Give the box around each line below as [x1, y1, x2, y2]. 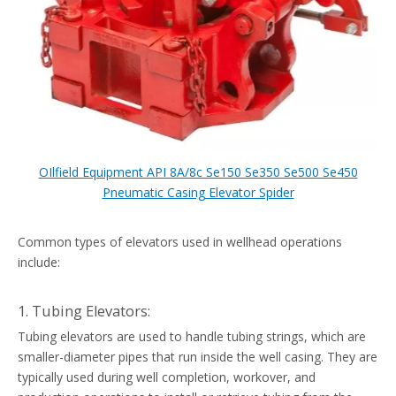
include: [18, 254, 60, 271]
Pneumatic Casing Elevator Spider [102, 184, 294, 202]
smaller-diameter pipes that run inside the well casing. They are [18, 348, 377, 366]
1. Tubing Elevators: [18, 301, 150, 322]
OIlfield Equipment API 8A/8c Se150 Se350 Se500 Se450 [38, 164, 358, 181]
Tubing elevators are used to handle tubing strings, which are [18, 328, 366, 346]
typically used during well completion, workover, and [18, 369, 316, 386]
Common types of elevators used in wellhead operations [18, 233, 342, 251]
